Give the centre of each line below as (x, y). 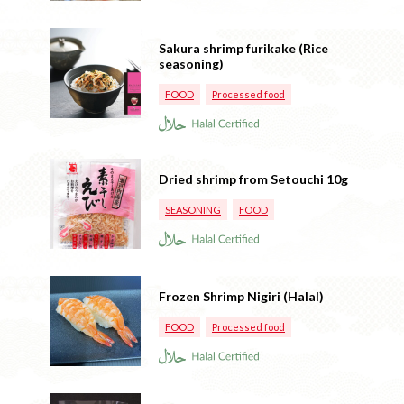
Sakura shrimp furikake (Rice (243, 48)
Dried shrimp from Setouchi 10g (253, 179)
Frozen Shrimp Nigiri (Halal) (241, 296)
